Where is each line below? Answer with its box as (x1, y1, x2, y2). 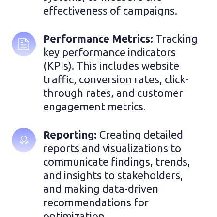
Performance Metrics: (43, 32, 155, 45)
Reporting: (43, 128, 99, 140)
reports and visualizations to (43, 141, 181, 154)
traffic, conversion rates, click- (43, 73, 188, 85)
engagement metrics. (43, 100, 146, 112)
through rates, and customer (43, 86, 183, 99)
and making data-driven (43, 182, 158, 195)
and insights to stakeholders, (43, 169, 183, 181)
